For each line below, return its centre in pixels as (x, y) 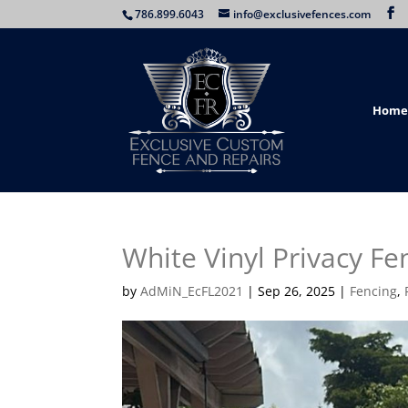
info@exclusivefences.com (302, 14)
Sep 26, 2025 (297, 291)
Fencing (374, 291)
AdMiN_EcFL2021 (192, 291)
